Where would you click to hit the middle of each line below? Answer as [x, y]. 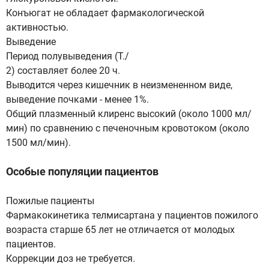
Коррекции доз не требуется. [71, 258]
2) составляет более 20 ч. [63, 71]
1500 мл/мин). [38, 143]
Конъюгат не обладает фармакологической [105, 13]
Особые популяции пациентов [82, 171]
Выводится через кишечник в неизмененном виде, [119, 85]
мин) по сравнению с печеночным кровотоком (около [128, 128]
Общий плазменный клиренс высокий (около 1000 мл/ [129, 114]
